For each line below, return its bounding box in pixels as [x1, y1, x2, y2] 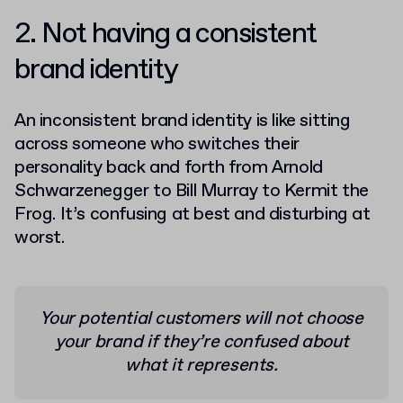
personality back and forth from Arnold [14, 156, 323, 181]
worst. [14, 226, 69, 251]
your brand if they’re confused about [54, 330, 349, 355]
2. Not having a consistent [14, 15, 317, 54]
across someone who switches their [14, 132, 300, 157]
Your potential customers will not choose [40, 307, 363, 332]
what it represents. [125, 354, 278, 379]
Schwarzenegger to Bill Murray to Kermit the [14, 179, 369, 204]
